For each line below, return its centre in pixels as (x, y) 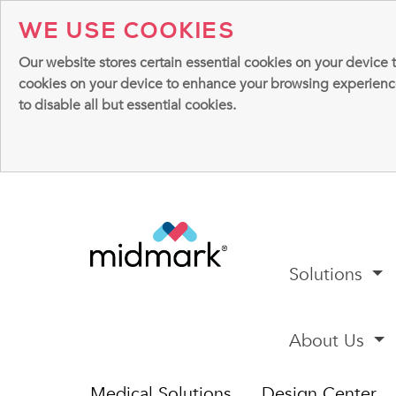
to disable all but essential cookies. (127, 105)
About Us (329, 341)
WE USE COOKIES (127, 31)
